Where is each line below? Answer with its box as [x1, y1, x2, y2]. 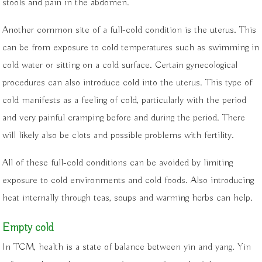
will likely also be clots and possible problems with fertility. [2, 129, 235, 142]
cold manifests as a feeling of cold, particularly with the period [2, 94, 247, 106]
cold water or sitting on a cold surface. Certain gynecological [2, 58, 238, 71]
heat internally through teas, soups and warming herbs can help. [2, 191, 253, 204]
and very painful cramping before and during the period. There [2, 111, 246, 124]
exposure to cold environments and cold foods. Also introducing [2, 174, 254, 187]
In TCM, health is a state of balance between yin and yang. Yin [2, 240, 251, 253]
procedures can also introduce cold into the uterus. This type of [2, 76, 253, 89]
